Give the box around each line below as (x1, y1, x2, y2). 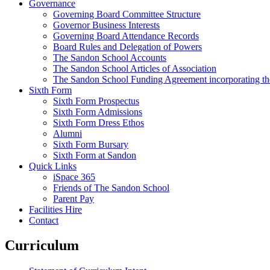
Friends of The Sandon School (53, 182, 169, 193)
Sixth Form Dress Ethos (53, 117, 144, 128)
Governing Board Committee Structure (53, 8, 201, 19)
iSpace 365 (53, 171, 95, 182)
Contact (29, 215, 58, 225)
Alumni (53, 128, 82, 139)
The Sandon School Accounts (53, 52, 166, 63)
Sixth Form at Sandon (53, 149, 136, 160)
